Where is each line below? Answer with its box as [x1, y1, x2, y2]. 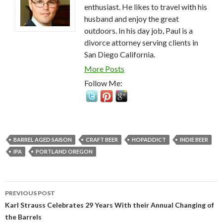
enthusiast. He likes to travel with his [84, 1, 207, 11]
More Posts [84, 63, 124, 73]
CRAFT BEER [86, 136, 118, 143]
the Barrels [5, 212, 42, 221]
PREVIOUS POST [5, 189, 55, 197]
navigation [4, 198, 67, 215]
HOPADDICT [132, 136, 166, 143]
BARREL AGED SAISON [13, 136, 72, 143]
